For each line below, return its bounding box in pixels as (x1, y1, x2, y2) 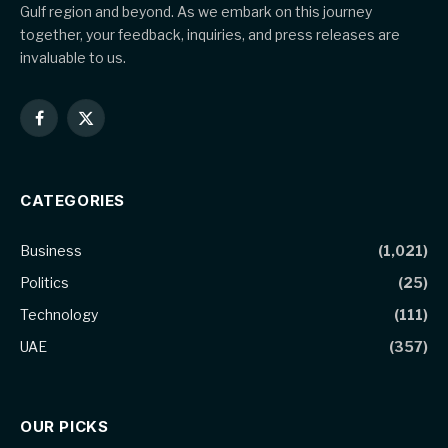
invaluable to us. (20, 49, 126, 66)
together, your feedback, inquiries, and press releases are (20, 26, 400, 43)
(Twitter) (84, 139, 141, 157)
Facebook (37, 118, 105, 136)
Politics (20, 274, 69, 291)
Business (20, 242, 82, 259)
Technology (20, 306, 98, 323)
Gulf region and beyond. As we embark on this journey (20, 3, 372, 20)
